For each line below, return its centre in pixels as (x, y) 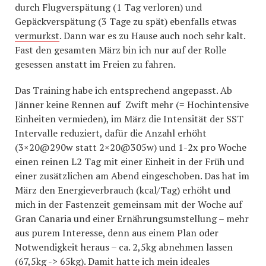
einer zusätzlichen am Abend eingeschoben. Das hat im (132, 176)
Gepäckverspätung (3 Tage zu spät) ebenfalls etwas (126, 21)
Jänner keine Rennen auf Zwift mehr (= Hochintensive (132, 104)
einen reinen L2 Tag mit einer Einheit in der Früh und (129, 161)
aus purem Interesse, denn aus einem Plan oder (117, 233)
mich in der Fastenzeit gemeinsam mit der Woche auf (129, 204)
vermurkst (37, 36)
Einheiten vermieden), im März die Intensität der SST (129, 119)
